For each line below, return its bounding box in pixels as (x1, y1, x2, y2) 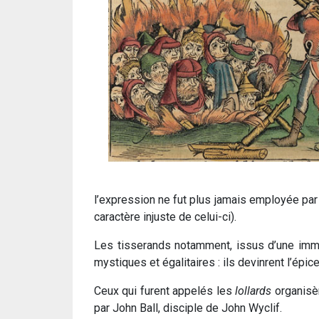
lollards (235, 283, 272, 298)
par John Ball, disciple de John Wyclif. (94, 300, 282, 315)
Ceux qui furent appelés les (94, 283, 236, 298)
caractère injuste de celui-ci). (94, 209, 236, 224)
